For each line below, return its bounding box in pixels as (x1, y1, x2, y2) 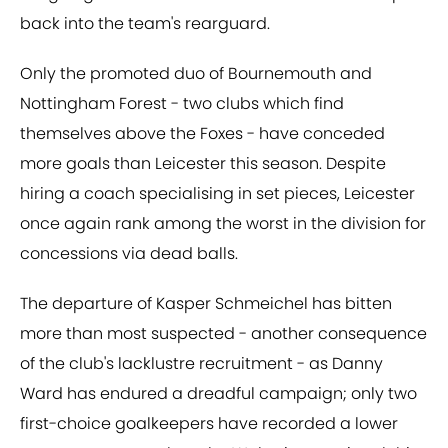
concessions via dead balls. (20, 242, 238, 266)
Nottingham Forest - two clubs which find (20, 92, 344, 116)
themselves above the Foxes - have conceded (20, 122, 385, 146)
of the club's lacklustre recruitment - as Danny (20, 352, 383, 376)
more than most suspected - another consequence (20, 322, 427, 346)
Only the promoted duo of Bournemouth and (20, 62, 372, 86)
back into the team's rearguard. (20, 12, 270, 36)
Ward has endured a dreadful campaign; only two (20, 382, 417, 406)
